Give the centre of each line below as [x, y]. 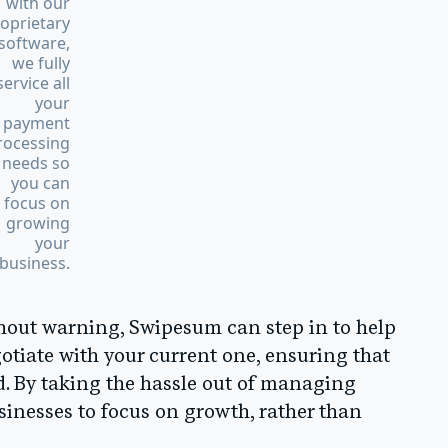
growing [38, 223]
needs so [36, 163]
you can [41, 183]
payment [37, 123]
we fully [41, 63]
